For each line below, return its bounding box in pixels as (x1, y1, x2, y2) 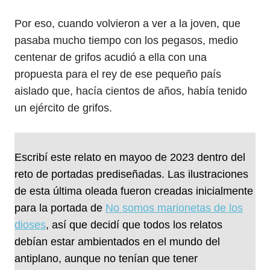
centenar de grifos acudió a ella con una (14, 51, 207, 63)
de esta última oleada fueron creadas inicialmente (14, 185, 253, 197)
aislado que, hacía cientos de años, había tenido (14, 85, 247, 97)
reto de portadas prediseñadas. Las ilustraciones (14, 168, 248, 180)
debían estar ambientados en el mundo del (14, 236, 220, 248)
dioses (14, 219, 46, 231)
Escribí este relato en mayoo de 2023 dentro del (14, 151, 245, 163)
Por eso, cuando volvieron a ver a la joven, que (14, 17, 240, 30)
